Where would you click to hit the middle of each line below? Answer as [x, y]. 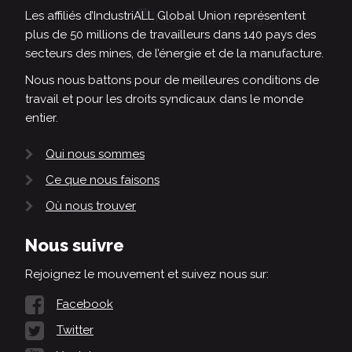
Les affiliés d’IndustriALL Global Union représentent [165, 15]
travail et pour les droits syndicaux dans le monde [164, 99]
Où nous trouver [91, 206]
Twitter [75, 330]
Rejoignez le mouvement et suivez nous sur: [147, 275]
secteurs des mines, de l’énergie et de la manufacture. [174, 53]
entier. [42, 117]
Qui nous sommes [95, 154]
